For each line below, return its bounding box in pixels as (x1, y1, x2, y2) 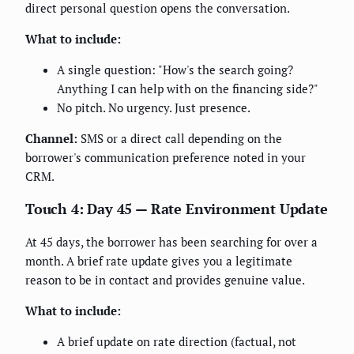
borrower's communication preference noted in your (25, 149, 306, 165)
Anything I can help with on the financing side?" (57, 80, 318, 96)
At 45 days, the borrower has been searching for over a (25, 233, 318, 250)
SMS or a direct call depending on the (77, 130, 282, 146)
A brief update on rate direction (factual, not (57, 333, 296, 349)
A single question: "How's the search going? (57, 61, 293, 77)
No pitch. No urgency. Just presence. (57, 99, 250, 115)
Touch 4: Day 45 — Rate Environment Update (25, 198, 328, 218)
